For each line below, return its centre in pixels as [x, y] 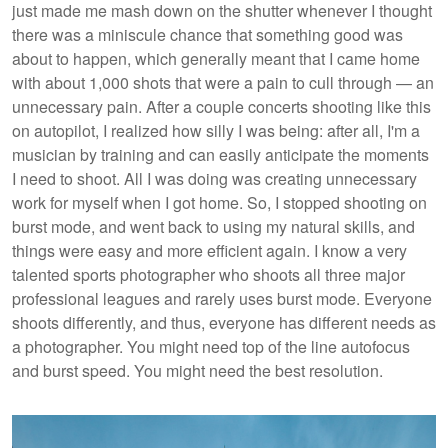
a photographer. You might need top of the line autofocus [211, 346]
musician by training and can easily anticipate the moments [220, 154]
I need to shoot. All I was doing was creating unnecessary [214, 178]
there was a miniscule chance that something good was [207, 34]
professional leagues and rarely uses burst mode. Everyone [222, 298]
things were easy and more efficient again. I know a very [209, 250]
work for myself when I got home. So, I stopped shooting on [219, 202]
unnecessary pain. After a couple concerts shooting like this [221, 106]
